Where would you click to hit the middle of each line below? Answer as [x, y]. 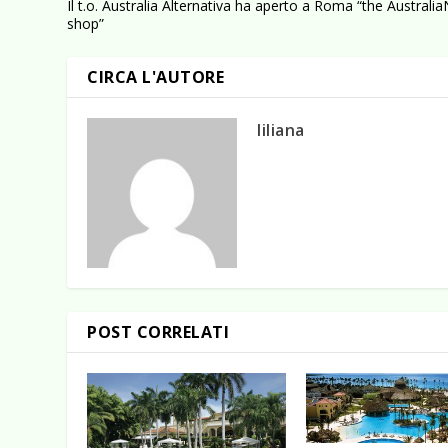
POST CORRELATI [158, 331]
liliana [281, 129]
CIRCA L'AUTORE [156, 76]
